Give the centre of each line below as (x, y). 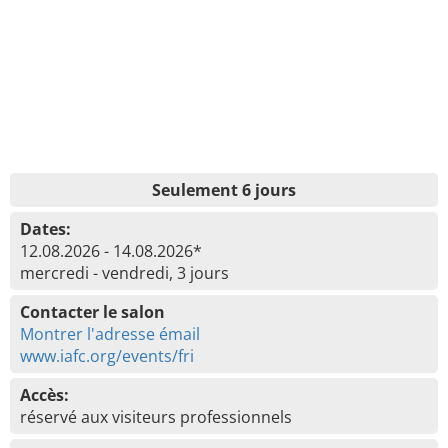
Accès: (44, 395)
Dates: (45, 229)
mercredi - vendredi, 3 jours (124, 273)
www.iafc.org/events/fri (107, 356)
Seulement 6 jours (224, 190)
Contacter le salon (92, 312)
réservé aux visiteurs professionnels (156, 417)
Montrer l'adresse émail (110, 334)
